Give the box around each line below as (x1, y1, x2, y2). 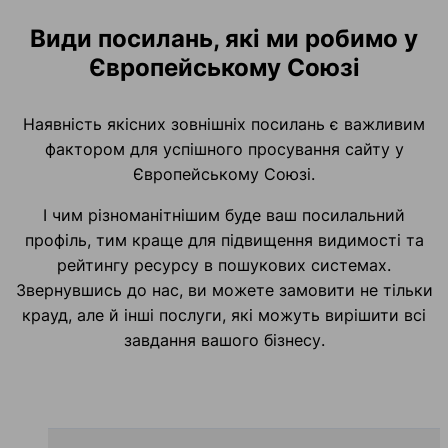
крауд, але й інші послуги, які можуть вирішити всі (22, 305, 426, 326)
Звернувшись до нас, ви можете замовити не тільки (15, 280, 433, 301)
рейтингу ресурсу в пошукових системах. (57, 255, 391, 276)
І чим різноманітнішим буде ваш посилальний (43, 205, 405, 226)
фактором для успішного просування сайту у (44, 139, 404, 160)
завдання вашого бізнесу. (123, 330, 325, 351)
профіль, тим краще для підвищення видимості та (24, 230, 424, 251)
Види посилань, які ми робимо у (30, 24, 418, 54)
